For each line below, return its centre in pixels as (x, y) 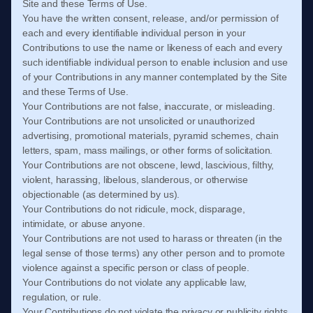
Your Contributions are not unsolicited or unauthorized (139, 121)
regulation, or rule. (62, 297)
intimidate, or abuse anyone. (84, 224)
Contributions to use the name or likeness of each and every (152, 48)
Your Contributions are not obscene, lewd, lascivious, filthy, (148, 165)
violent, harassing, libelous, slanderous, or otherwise (135, 180)
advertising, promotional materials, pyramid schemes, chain (151, 136)
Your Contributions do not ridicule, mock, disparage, (134, 209)
